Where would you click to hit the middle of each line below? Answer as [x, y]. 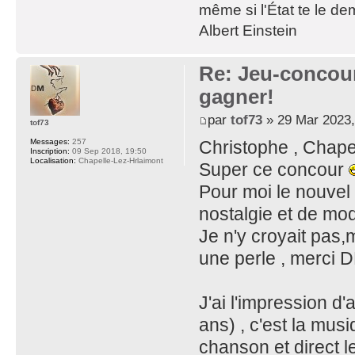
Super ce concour [273, 170]
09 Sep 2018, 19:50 [108, 151]
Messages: [50, 141]
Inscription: [50, 151]
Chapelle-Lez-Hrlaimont [120, 160]
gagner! [236, 96]
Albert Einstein [248, 30]
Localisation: [53, 160]
